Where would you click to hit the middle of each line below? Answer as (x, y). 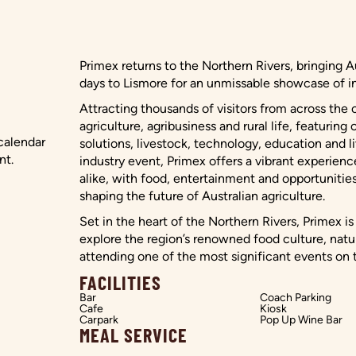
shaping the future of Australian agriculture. (202, 196)
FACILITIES (120, 282)
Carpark (99, 320)
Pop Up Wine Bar (301, 320)
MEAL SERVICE (133, 335)
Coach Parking (295, 298)
